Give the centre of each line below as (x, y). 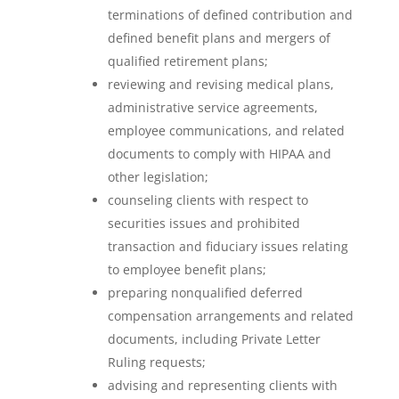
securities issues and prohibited (204, 223)
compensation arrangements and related (230, 316)
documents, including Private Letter (214, 339)
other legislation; (158, 177)
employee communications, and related (226, 130)
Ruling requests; (156, 362)
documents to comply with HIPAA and (219, 154)
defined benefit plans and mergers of (219, 38)
